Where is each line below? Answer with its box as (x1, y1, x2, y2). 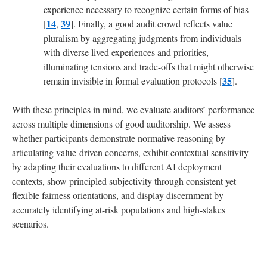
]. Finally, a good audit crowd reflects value (70, 17, 232, 30)
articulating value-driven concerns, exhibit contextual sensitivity (12, 145, 249, 159)
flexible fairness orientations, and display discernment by (12, 188, 223, 201)
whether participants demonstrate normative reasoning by (12, 131, 225, 144)
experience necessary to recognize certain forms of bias (44, 2, 249, 15)
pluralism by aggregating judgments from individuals (44, 31, 241, 44)
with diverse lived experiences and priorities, (44, 45, 209, 58)
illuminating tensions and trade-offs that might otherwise (44, 60, 254, 73)
